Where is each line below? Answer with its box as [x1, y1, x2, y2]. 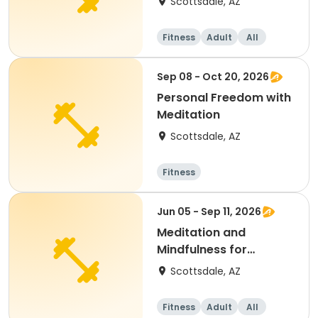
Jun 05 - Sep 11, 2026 [157, 204, 261, 219]
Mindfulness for [157, 241, 247, 258]
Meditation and [157, 224, 246, 241]
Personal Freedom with [157, 89, 291, 106]
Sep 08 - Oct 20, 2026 [157, 70, 269, 84]
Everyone [157, 258, 211, 275]
